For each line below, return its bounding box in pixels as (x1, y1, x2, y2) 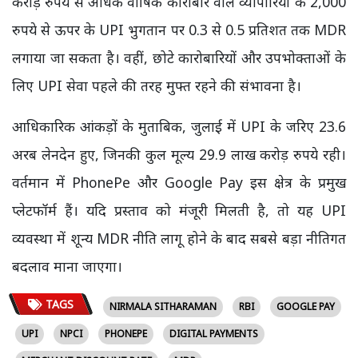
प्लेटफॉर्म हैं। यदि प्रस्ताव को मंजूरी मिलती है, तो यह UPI (12, 200, 346, 220)
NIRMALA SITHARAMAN (109, 299, 217, 313)
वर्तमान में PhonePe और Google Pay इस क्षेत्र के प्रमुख (12, 172, 346, 192)
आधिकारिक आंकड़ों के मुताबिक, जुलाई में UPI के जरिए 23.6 (12, 116, 346, 136)
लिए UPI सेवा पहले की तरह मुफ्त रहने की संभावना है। (12, 75, 301, 95)
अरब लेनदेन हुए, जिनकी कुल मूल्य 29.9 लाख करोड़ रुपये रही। (12, 144, 346, 164)
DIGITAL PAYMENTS (169, 326, 258, 340)
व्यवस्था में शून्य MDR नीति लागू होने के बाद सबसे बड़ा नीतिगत (12, 228, 346, 248)
